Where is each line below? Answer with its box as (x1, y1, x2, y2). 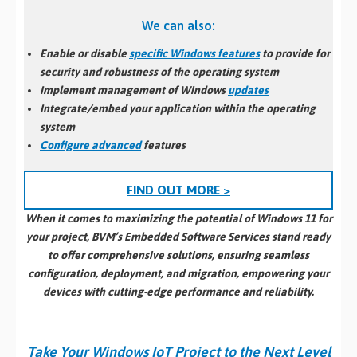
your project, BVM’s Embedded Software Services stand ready (26, 230, 331, 244)
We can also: (142, 18, 215, 33)
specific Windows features (129, 47, 260, 61)
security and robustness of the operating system (40, 65, 279, 79)
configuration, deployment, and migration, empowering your (28, 267, 329, 280)
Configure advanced (40, 139, 141, 152)
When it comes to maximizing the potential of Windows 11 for (25, 212, 332, 226)
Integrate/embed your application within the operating (40, 102, 316, 116)
